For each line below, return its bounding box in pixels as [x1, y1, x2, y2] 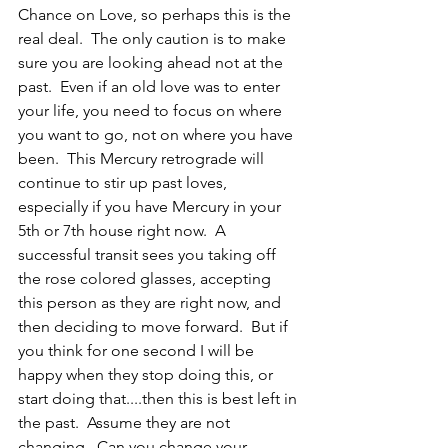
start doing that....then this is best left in [18, 388, 301, 408]
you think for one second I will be [18, 340, 258, 360]
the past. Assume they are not [18, 412, 234, 432]
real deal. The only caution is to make [18, 28, 290, 48]
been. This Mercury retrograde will [18, 148, 268, 168]
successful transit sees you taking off [18, 244, 280, 264]
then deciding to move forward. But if [18, 316, 292, 336]
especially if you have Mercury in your [18, 196, 285, 216]
